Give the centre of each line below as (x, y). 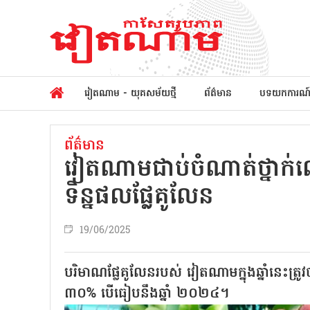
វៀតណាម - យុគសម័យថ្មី (130, 93)
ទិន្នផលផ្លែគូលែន (139, 198)
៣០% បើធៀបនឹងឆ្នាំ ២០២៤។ (147, 294)
